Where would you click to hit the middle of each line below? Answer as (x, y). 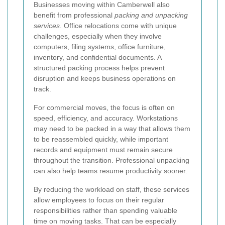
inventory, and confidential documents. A (97, 58)
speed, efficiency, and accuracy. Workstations (106, 118)
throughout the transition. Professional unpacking (111, 160)
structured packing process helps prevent (99, 68)
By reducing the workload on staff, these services (111, 190)
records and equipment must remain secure (103, 150)
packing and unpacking (151, 15)
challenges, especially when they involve (98, 36)
